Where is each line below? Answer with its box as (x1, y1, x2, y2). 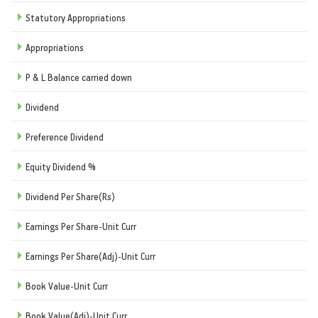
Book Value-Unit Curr (26, 279, 108, 292)
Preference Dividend (26, 130, 104, 143)
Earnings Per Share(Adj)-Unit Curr (26, 249, 155, 262)
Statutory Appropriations (26, 11, 126, 23)
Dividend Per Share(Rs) (26, 190, 115, 202)
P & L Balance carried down (26, 70, 132, 83)
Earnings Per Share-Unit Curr (26, 219, 136, 232)
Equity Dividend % (26, 160, 96, 172)
